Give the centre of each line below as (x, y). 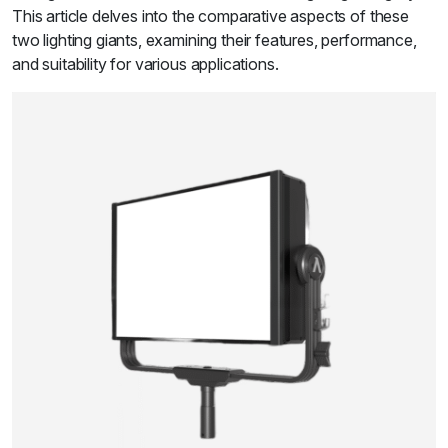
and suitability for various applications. (145, 64)
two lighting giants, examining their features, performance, (214, 40)
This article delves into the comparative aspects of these (210, 16)
